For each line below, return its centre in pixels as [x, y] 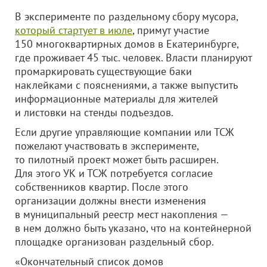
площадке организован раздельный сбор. [114, 242]
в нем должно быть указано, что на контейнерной [133, 228]
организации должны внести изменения [111, 201]
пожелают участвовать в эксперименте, [107, 146]
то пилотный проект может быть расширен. [117, 159]
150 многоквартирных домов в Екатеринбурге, [127, 44]
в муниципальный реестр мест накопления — [122, 214]
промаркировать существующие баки [103, 71]
